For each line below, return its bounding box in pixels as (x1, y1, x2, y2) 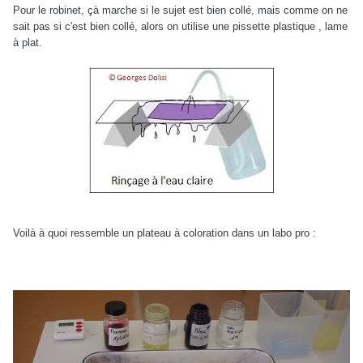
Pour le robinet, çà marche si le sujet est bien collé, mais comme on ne (13, 3, 348, 16)
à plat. (13, 36, 42, 49)
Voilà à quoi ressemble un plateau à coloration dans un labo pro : (13, 226, 316, 239)
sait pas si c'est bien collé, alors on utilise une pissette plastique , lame (13, 19, 348, 32)
